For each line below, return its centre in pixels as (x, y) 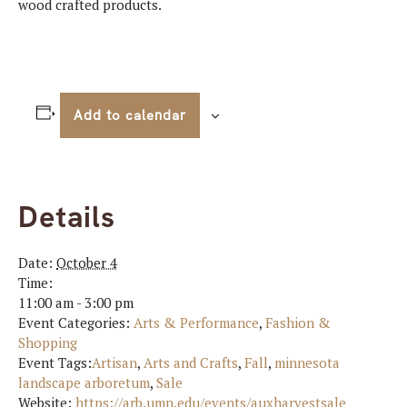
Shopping (48, 342)
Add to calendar (129, 115)
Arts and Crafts (191, 362)
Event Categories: (74, 323)
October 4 (87, 263)
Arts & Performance (196, 323)
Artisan (114, 362)
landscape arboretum (84, 382)
